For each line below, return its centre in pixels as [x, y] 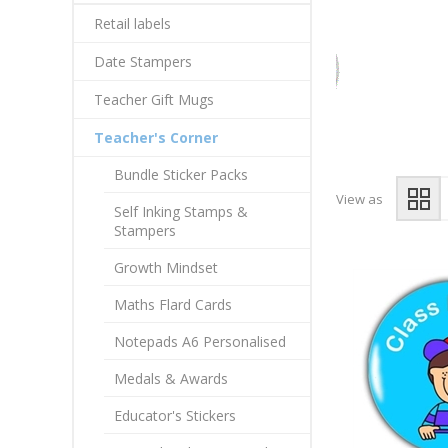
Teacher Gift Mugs [154, 99]
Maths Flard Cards [173, 304]
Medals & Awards [171, 378]
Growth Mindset [166, 267]
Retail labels [132, 23]
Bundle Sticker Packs [181, 174]
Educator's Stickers [175, 415]
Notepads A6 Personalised [200, 341]
